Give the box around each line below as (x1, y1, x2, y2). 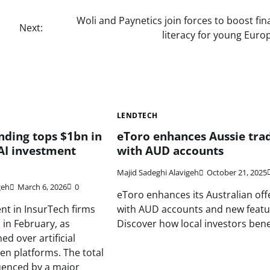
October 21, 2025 (206, 167, 267, 178)
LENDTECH (116, 110, 158, 121)
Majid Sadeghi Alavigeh (116, 167, 199, 178)
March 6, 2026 (17, 181, 67, 193)
